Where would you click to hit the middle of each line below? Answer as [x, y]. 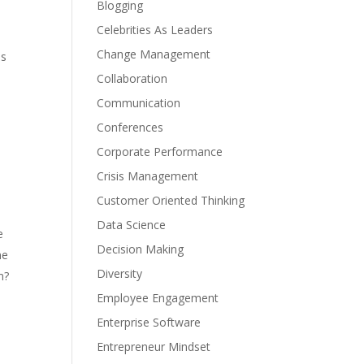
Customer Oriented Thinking [171, 200]
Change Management [154, 54]
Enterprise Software [149, 322]
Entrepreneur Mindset [154, 347]
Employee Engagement [158, 298]
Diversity [120, 273]
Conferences [130, 127]
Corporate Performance [160, 152]
